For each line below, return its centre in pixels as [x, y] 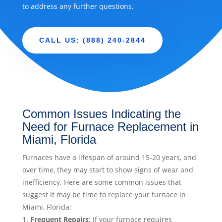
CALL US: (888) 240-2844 [92, 40]
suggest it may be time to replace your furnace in [104, 195]
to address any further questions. [78, 6]
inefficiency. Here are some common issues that [102, 182]
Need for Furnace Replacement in [110, 127]
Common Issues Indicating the [101, 114]
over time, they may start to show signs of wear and [108, 170]
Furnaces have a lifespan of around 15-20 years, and [109, 158]
